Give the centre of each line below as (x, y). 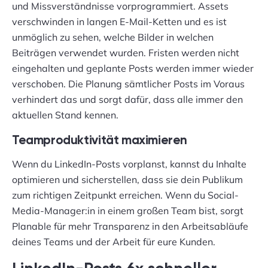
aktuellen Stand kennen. (65, 115)
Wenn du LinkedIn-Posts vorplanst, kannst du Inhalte (129, 164)
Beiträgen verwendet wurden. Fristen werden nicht (126, 53)
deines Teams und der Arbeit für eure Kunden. (114, 242)
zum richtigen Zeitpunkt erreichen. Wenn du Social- (125, 195)
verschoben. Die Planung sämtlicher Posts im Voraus (128, 84)
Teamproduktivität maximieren (100, 141)
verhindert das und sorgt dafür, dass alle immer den (127, 100)
